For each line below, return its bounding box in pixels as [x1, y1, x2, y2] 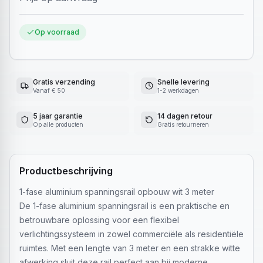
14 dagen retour [157, 112, 213, 120]
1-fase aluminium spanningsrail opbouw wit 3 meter [19, 187, 214, 197]
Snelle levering [157, 77, 210, 86]
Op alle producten [33, 121, 83, 128]
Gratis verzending [33, 77, 95, 86]
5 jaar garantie [33, 112, 83, 120]
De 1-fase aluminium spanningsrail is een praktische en [19, 201, 230, 211]
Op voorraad [35, 28, 79, 36]
